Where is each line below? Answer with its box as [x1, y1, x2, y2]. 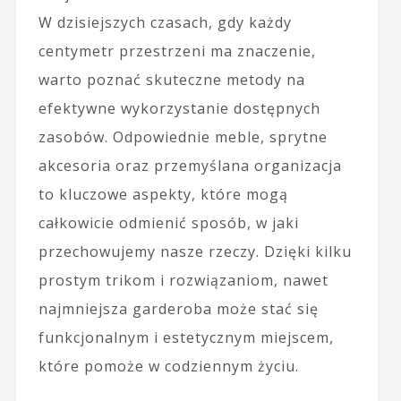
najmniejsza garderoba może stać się [38, 298, 319, 319]
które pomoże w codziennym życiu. [38, 355, 299, 376]
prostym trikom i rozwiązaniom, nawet [38, 269, 328, 290]
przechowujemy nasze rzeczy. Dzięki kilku [38, 241, 352, 261]
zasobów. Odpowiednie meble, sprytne [38, 126, 328, 147]
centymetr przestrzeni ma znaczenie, [38, 40, 316, 61]
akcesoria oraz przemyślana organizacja [38, 155, 342, 175]
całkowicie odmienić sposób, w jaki [38, 212, 299, 233]
